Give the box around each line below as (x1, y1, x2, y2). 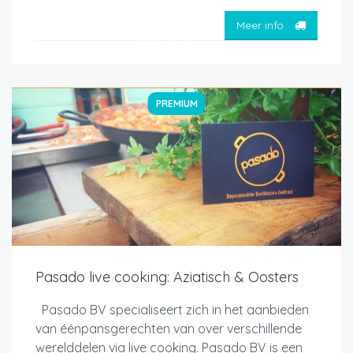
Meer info (236, 17, 287, 32)
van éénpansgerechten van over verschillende (35, 321, 302, 337)
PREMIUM (155, 98, 198, 110)
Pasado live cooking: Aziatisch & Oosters (35, 268, 299, 287)
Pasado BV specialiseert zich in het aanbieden (35, 302, 309, 318)
